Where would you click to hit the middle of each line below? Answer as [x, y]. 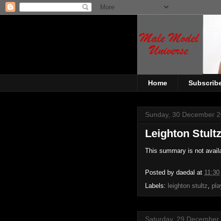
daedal [185, 172]
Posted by [161, 172]
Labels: [156, 185]
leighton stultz [188, 185]
